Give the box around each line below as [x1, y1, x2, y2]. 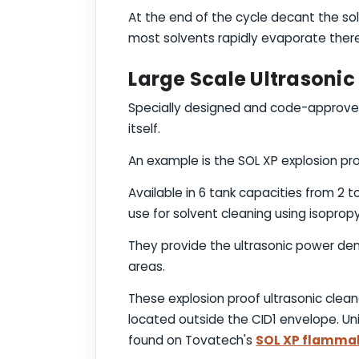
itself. [128, 119, 161, 137]
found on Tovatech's [128, 331, 256, 349]
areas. [128, 257, 166, 275]
